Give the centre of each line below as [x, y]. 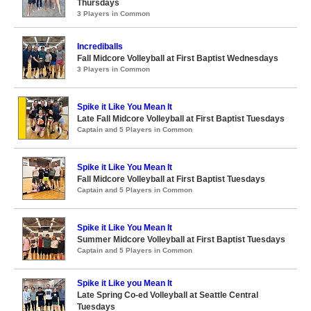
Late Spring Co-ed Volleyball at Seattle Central [168, 295]
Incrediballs [100, 47]
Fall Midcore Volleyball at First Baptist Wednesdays [178, 58]
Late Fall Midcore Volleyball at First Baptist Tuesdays [181, 119]
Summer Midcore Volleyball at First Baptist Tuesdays [181, 239]
